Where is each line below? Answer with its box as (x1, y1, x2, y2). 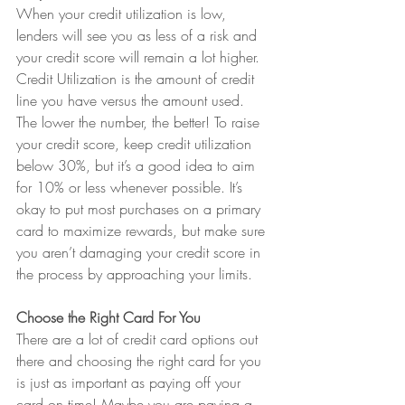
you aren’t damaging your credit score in (16, 242, 265, 262)
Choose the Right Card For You (16, 307, 201, 327)
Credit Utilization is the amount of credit (16, 69, 259, 89)
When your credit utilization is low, (16, 4, 231, 24)
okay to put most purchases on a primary (16, 199, 265, 219)
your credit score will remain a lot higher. (16, 47, 264, 67)
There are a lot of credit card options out (16, 329, 262, 349)
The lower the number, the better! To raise (16, 112, 264, 132)
